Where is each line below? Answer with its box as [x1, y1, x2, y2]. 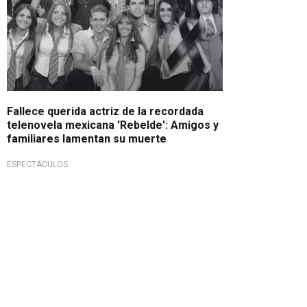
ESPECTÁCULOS [7, 159, 68, 169]
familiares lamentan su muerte [7, 132, 167, 145]
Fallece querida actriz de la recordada [7, 104, 204, 118]
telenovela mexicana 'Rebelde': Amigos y [7, 118, 219, 132]
